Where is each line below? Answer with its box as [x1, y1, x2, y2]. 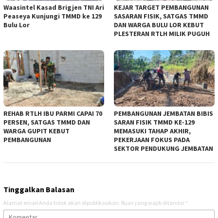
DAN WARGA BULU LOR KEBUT [114, 20, 204, 29]
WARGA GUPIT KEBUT [3, 126, 70, 135]
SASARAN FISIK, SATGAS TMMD [114, 11, 208, 20]
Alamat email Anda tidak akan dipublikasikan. [3, 199, 120, 206]
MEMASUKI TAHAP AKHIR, [114, 126, 191, 135]
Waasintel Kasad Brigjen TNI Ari [3, 2, 104, 12]
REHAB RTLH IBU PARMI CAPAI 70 [3, 109, 102, 118]
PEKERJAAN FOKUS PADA [114, 135, 190, 144]
